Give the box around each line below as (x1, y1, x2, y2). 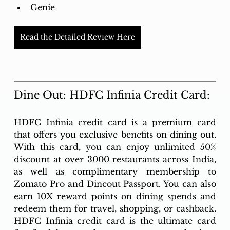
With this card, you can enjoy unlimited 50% (13, 142, 217, 152)
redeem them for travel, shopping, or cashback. (13, 203, 217, 214)
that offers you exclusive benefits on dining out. (13, 129, 217, 140)
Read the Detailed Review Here (20, 32, 135, 42)
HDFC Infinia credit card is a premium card (13, 117, 217, 128)
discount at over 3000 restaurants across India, (13, 154, 217, 165)
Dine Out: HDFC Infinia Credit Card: (13, 89, 210, 102)
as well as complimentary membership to (13, 166, 217, 177)
